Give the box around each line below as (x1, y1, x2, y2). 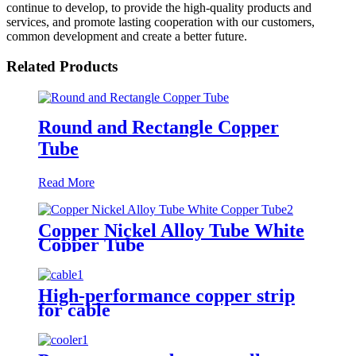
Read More (38, 175, 95, 189)
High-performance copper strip (38, 284, 295, 306)
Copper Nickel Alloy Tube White (38, 219, 304, 241)
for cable (38, 299, 110, 320)
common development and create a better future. (6, 29, 247, 43)
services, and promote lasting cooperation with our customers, (6, 14, 315, 29)
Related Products (6, 58, 118, 75)
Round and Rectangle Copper (38, 116, 279, 137)
